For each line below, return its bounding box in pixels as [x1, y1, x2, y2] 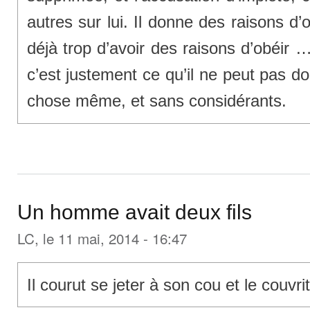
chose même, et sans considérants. [26, 91, 286, 111]
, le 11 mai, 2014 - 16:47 [35, 228, 187, 249]
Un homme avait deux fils [17, 201, 252, 224]
